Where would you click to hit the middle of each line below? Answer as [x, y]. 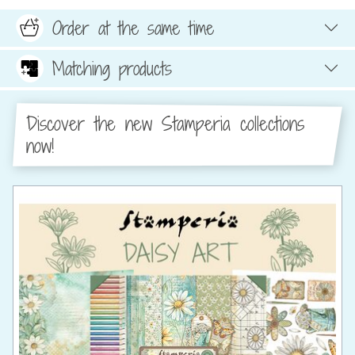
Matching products [112, 69]
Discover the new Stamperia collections [165, 123]
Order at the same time [133, 28]
